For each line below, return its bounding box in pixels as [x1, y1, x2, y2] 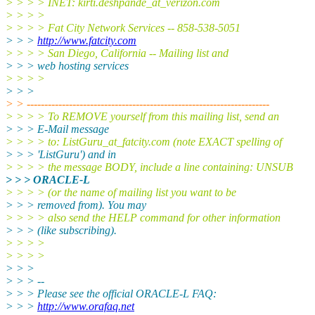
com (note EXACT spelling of [151, 135, 282, 148]
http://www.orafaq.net [37, 300, 134, 312]
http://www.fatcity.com [37, 34, 136, 46]
